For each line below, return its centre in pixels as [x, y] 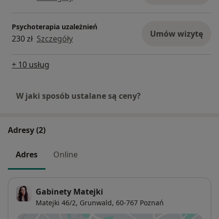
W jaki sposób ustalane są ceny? [78, 96]
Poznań [152, 203]
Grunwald [96, 203]
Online [66, 154]
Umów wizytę [176, 33]
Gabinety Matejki [69, 192]
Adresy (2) [27, 130]
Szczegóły [55, 39]
